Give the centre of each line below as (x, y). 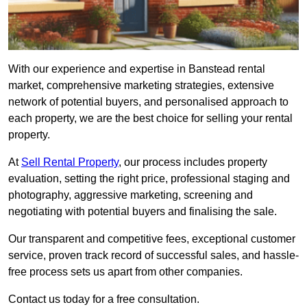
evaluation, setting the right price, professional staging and (149, 179)
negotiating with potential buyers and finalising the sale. (143, 212)
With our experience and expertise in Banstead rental (137, 69)
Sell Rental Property (70, 162)
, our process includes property (193, 162)
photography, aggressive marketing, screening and (131, 195)
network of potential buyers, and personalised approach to (148, 102)
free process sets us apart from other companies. (127, 272)
